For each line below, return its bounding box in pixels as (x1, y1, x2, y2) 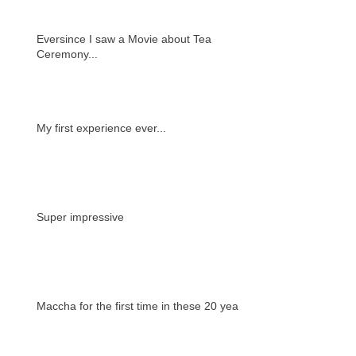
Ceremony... (37, 48, 98, 60)
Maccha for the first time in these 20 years (37, 300, 248, 312)
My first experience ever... (37, 122, 166, 134)
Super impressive (37, 211, 124, 223)
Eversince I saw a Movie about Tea (37, 33, 211, 45)
